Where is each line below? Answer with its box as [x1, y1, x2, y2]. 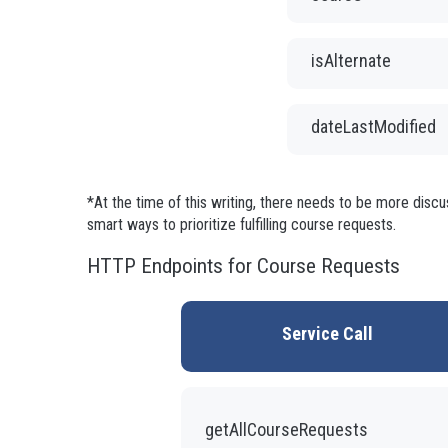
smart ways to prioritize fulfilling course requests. [87, 214, 396, 234]
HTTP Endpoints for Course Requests [87, 253, 400, 278]
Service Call [282, 322, 373, 344]
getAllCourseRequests [204, 418, 368, 440]
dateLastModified [311, 115, 436, 137]
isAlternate [311, 49, 391, 71]
